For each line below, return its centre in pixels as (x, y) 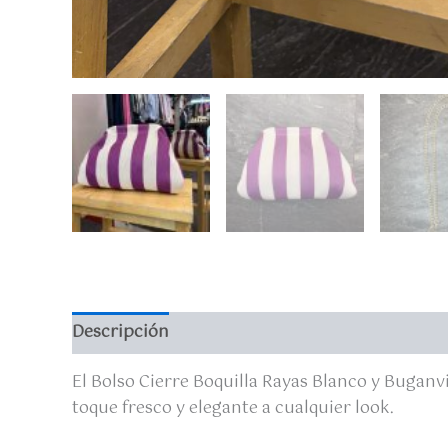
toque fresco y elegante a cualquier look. (233, 408)
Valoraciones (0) (253, 332)
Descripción (120, 332)
